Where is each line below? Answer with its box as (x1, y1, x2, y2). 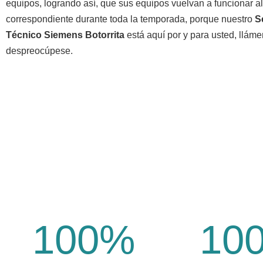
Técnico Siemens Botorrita (6, 29, 124, 40)
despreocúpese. (6, 45, 73, 56)
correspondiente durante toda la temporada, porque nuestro (6, 14, 255, 24)
